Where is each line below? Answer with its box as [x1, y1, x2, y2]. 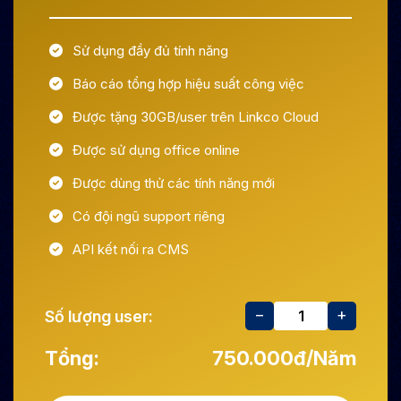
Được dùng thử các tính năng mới [73, 175, 275, 192]
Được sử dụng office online [73, 141, 240, 159]
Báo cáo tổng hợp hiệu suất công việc [73, 75, 304, 93]
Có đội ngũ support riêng [73, 208, 225, 226]
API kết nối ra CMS [73, 241, 189, 259]
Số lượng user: [45, 306, 153, 326]
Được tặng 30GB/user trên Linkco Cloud [73, 108, 319, 126]
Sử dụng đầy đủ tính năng [73, 42, 228, 60]
